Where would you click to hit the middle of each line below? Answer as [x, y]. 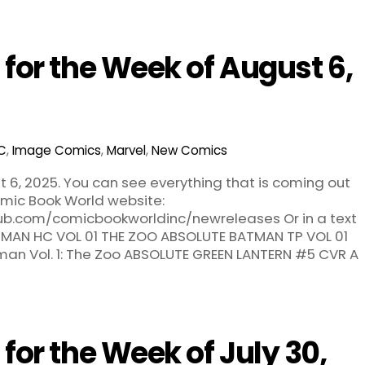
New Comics [189, 151]
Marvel [126, 151]
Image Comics [56, 151]
